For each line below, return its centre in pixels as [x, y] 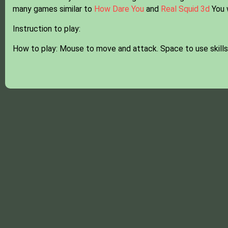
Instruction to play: [46, 29]
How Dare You [119, 9]
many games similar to [53, 9]
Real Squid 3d [185, 9]
